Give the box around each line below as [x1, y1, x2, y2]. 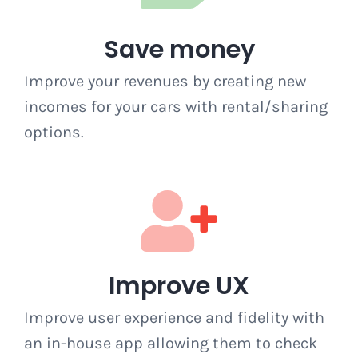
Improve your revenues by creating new [23, 72, 306, 90]
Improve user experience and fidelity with [23, 308, 324, 327]
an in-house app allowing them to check [23, 334, 317, 352]
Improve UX [109, 268, 249, 303]
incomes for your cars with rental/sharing [23, 97, 328, 116]
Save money [103, 32, 255, 66]
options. [23, 123, 84, 141]
